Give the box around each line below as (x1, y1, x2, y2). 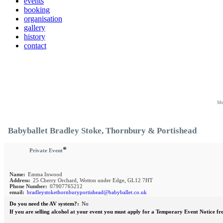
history (24, 32, 45, 41)
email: (9, 189, 24, 196)
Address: (9, 177, 30, 184)
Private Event (29, 147, 63, 154)
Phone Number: (9, 183, 47, 190)
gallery (24, 23, 45, 32)
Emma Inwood (28, 171, 62, 178)
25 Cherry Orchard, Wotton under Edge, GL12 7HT (33, 177, 153, 184)
